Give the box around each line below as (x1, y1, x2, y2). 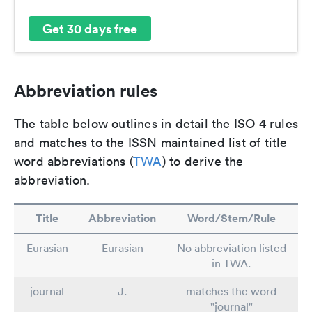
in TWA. (212, 256, 251, 271)
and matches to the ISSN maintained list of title (14, 134, 288, 151)
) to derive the (162, 153, 244, 170)
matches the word (186, 284, 276, 299)
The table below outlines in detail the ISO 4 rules (14, 116, 299, 132)
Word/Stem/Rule (187, 211, 276, 226)
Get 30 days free (42, 19, 137, 37)
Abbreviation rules (14, 80, 157, 102)
